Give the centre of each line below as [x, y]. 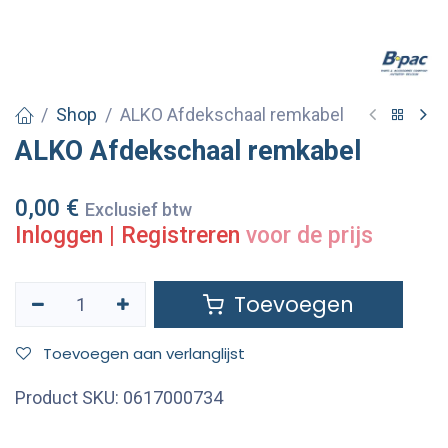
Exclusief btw [138, 209]
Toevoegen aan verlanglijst [144, 353]
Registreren [180, 235]
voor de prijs [309, 235]
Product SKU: [69, 397]
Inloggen [59, 235]
